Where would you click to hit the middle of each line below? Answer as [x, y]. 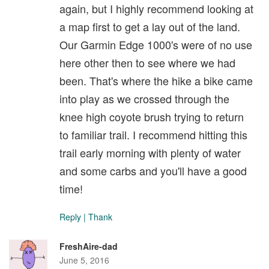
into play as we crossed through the [144, 98]
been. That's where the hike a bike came [156, 80]
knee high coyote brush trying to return [152, 116]
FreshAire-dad [89, 246]
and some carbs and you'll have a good [153, 170]
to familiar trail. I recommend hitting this [153, 134]
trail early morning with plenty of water [150, 152]
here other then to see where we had [147, 62]
